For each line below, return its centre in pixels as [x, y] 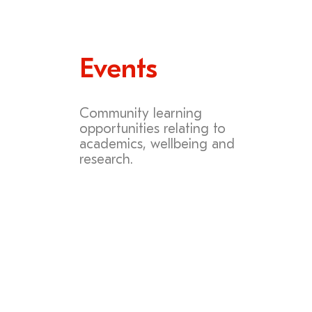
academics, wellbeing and [157, 145]
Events [118, 70]
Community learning [141, 114]
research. [106, 160]
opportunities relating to [153, 130]
